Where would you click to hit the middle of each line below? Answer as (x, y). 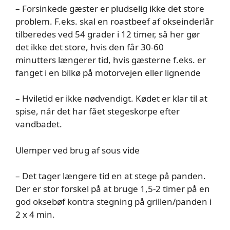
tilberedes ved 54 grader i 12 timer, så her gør (108, 34)
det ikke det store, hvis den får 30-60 (90, 47)
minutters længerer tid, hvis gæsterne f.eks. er (111, 60)
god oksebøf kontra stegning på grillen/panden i (113, 202)
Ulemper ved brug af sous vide (78, 150)
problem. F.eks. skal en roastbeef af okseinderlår (114, 21)
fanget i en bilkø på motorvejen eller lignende (108, 72)
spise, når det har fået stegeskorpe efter (98, 111)
